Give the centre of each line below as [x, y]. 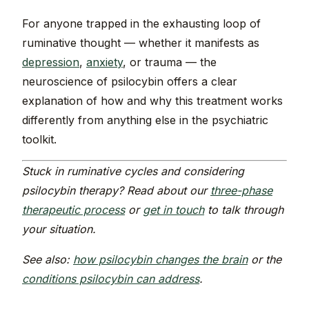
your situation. [59, 229]
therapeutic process [73, 210]
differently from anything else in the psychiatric [145, 120]
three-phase [241, 191]
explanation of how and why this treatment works [152, 101]
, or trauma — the [170, 62]
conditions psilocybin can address [111, 279]
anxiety [104, 62]
